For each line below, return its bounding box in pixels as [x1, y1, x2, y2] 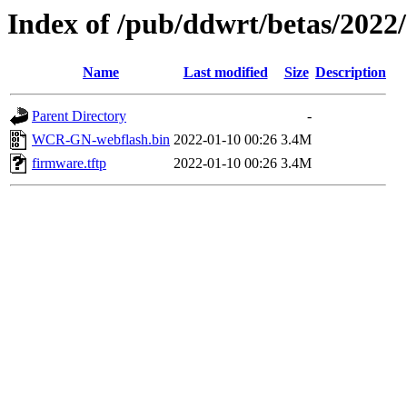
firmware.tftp [32, 155, 106, 172]
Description [315, 65, 386, 81]
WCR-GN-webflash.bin [32, 132, 170, 148]
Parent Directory [32, 108, 126, 124]
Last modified [183, 65, 268, 81]
